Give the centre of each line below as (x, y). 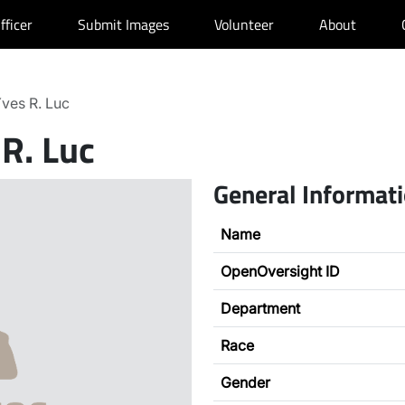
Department (260, 308)
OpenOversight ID (280, 271)
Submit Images (123, 24)
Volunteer (244, 24)
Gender (245, 382)
